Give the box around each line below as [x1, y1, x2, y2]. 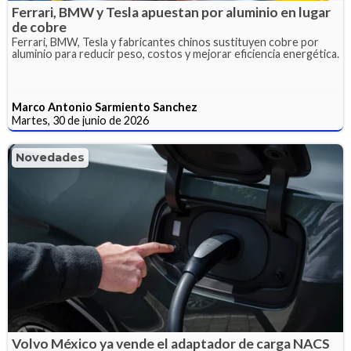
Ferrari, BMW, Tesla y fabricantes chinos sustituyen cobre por [12, 34, 319, 49]
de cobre [12, 18, 67, 35]
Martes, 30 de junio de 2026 [12, 113, 149, 127]
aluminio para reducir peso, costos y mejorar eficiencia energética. [12, 46, 339, 60]
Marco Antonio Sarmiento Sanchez [12, 100, 197, 114]
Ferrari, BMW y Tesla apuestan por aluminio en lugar [12, 3, 331, 20]
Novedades [16, 150, 85, 165]
